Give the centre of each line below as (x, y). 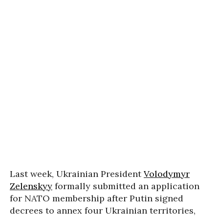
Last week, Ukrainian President (77, 174)
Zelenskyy (31, 186)
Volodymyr (167, 174)
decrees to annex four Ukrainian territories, (103, 210)
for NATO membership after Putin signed (97, 198)
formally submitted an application (126, 186)
